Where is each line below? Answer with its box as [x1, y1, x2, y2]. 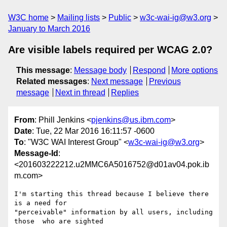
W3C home [8, 13, 49, 22]
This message [16, 66, 70, 74]
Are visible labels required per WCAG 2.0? [8, 44, 212, 55]
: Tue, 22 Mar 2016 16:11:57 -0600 [32, 127, 155, 136]
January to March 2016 [8, 24, 90, 33]
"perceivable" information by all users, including [14, 208, 213, 216]
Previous [148, 77, 181, 86]
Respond [132, 66, 166, 74]
